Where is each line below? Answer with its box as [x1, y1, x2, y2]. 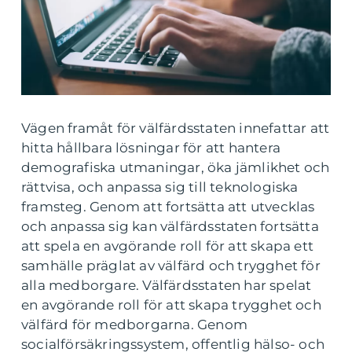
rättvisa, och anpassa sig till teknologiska [21, 179, 299, 196]
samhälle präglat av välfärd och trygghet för [21, 258, 321, 274]
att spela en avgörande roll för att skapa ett [21, 238, 314, 255]
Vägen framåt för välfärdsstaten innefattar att [21, 120, 330, 137]
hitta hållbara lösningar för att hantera [21, 140, 281, 156]
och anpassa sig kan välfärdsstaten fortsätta [21, 218, 319, 235]
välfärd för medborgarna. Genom [21, 317, 247, 333]
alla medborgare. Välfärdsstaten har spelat [21, 277, 312, 294]
